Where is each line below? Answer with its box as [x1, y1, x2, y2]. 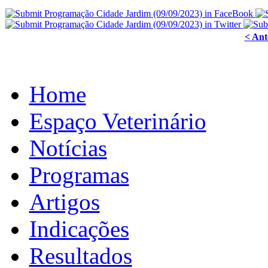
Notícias [29, 135, 107, 162]
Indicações [29, 216, 129, 242]
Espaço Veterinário [29, 108, 206, 135]
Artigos [29, 189, 100, 215]
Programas [29, 162, 129, 188]
